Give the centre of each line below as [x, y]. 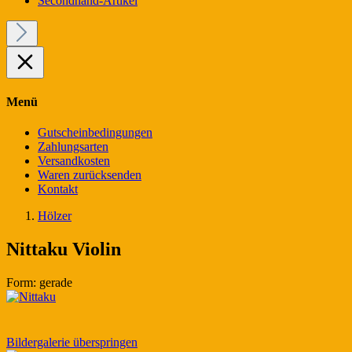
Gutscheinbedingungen [95, 133]
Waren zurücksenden [90, 175]
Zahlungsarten [73, 147]
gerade [56, 282]
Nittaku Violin [64, 249]
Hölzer [55, 216]
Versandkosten [74, 161]
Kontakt [58, 189]
